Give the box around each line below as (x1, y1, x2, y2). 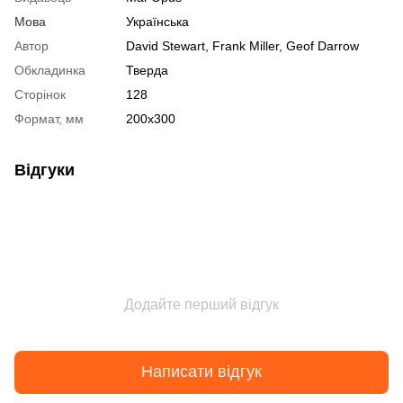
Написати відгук (141, 363, 262, 381)
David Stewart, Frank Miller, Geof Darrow (126, 38, 359, 53)
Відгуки (14, 160, 75, 179)
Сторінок (14, 86, 66, 102)
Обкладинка (14, 62, 85, 77)
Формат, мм (14, 111, 84, 126)
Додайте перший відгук (124, 296, 279, 312)
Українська (126, 13, 189, 29)
